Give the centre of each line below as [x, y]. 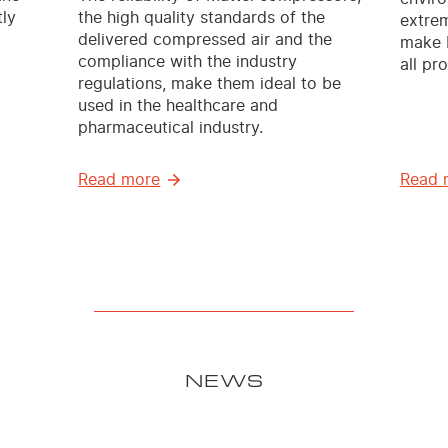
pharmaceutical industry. [171, 127]
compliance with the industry [188, 61]
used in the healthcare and [178, 105]
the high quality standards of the [202, 17]
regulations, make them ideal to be [210, 83]
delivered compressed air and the [205, 39]
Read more [119, 179]
